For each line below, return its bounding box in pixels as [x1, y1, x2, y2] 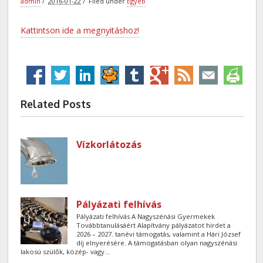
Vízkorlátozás [76, 137, 142, 151]
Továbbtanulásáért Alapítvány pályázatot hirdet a [76, 220, 231, 230]
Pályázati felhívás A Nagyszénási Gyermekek [76, 211, 215, 221]
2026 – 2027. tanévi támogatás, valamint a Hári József [76, 229, 241, 238]
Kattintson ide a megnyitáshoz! [21, 24, 140, 36]
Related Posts [21, 97, 92, 110]
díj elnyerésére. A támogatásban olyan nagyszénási [76, 238, 238, 247]
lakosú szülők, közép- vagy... [21, 247, 110, 256]
